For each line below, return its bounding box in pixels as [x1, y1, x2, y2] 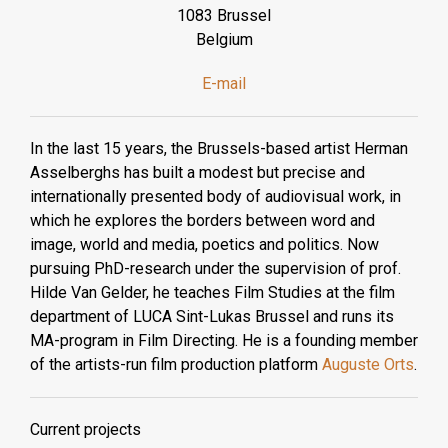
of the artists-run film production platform [30, 355, 322, 375]
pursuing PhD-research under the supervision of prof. [30, 259, 401, 279]
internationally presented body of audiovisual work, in [30, 187, 401, 207]
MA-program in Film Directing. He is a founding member [30, 331, 418, 351]
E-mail [202, 74, 246, 94]
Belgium [195, 30, 253, 50]
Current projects [30, 420, 141, 440]
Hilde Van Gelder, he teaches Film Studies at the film [30, 283, 395, 303]
